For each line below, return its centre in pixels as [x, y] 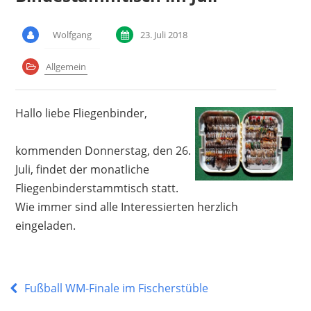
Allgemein [66, 66]
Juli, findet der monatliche [82, 169]
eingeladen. [45, 225]
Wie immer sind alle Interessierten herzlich [126, 207]
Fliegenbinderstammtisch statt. [96, 188]
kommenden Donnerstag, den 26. [103, 150]
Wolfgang [73, 34]
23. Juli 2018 [164, 34]
